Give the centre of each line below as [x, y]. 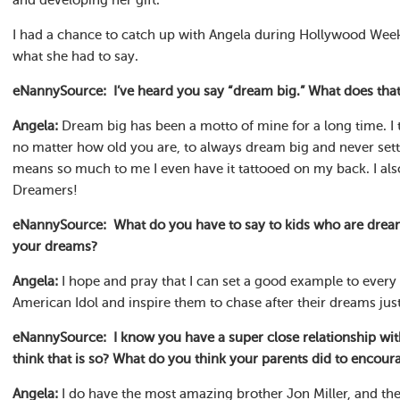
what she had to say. [75, 57]
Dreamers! [45, 191]
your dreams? [55, 247]
